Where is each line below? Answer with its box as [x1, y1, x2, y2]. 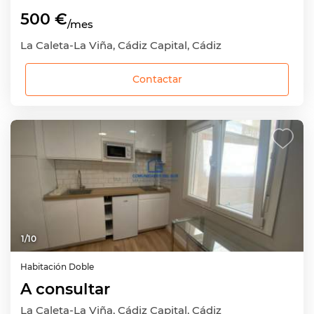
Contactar [132, 73, 182, 86]
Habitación [20, 261, 69, 272]
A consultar [20, 280, 110, 299]
